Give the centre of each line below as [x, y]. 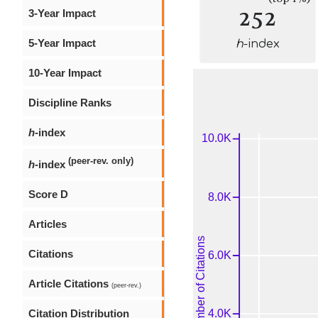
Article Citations [70, 284]
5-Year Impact [62, 43]
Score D [48, 194]
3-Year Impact [62, 13]
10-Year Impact [65, 73]
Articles [48, 224]
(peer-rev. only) [101, 161]
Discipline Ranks [70, 103]
